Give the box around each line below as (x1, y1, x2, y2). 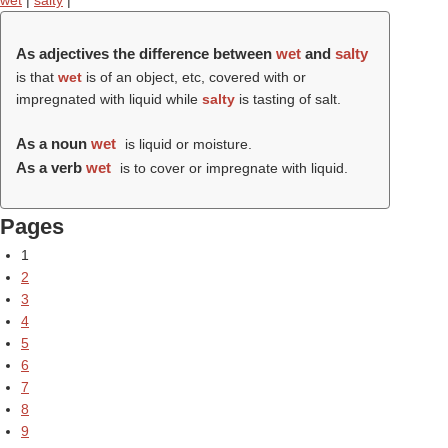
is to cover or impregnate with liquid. (115, 160, 348, 176)
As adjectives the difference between (16, 45, 276, 62)
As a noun (16, 135, 91, 152)
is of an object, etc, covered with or (82, 69, 306, 85)
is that (16, 69, 58, 85)
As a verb (16, 159, 86, 176)
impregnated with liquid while (16, 91, 202, 107)
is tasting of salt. (235, 91, 341, 107)
